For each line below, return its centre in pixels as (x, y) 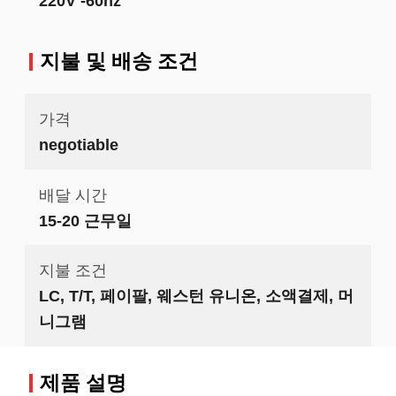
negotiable (78, 145)
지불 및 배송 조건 (118, 61)
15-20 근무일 (85, 220)
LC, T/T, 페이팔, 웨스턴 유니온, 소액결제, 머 (196, 296)
